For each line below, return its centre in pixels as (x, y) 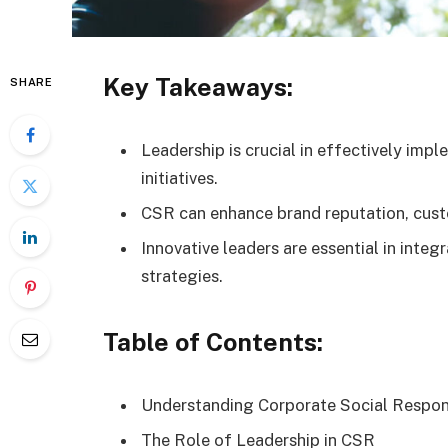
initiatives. (179, 177)
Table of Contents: (213, 342)
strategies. (182, 276)
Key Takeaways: (198, 87)
